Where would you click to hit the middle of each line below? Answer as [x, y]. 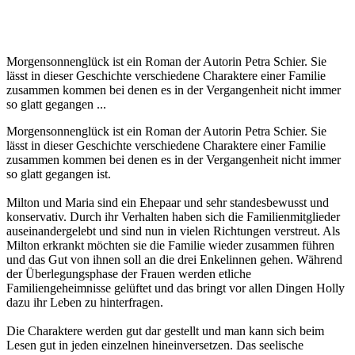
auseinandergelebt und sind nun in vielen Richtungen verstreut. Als [173, 231]
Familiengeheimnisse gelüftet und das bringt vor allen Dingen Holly [176, 288]
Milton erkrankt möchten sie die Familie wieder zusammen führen [170, 245]
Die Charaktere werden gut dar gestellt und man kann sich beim [165, 330]
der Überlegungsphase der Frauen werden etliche [129, 273]
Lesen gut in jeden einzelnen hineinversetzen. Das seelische [155, 345]
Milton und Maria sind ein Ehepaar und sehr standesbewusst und [168, 202]
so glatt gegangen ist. [59, 174]
